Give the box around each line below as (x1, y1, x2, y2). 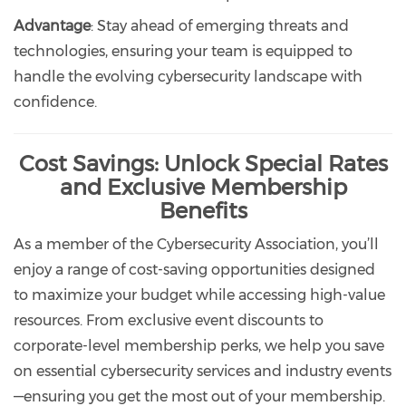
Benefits (159, 197, 247, 224)
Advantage (14, 16, 91, 34)
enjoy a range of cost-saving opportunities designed (14, 260, 375, 278)
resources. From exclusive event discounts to (14, 311, 324, 329)
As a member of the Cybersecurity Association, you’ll (14, 235, 379, 253)
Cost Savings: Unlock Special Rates (18, 150, 388, 177)
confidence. (14, 92, 97, 111)
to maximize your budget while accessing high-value (14, 285, 385, 304)
